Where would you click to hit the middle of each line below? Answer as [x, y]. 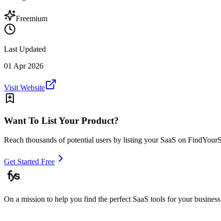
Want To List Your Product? [61, 120]
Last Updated [25, 49]
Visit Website [24, 88]
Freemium [32, 19]
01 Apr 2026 [24, 66]
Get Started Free [29, 161]
